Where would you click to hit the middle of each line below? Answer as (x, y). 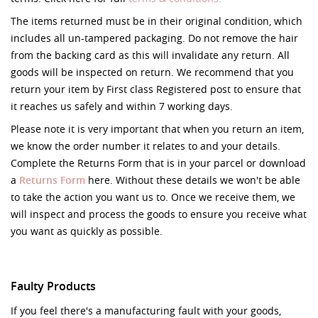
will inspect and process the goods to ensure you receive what (159, 214)
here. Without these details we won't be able (193, 180)
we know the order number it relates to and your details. (146, 146)
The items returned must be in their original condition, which (157, 21)
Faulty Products (53, 286)
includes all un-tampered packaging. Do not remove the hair (154, 38)
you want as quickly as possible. (87, 231)
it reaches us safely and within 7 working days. (122, 106)
